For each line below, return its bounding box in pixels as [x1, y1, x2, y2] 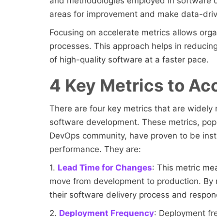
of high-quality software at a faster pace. [49, 55, 209, 65]
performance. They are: [49, 144, 143, 155]
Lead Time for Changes [58, 163, 152, 173]
